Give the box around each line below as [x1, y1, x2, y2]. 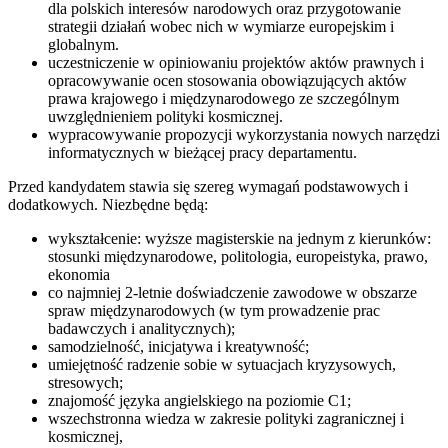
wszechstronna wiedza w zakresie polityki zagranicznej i [48, 409, 404, 427]
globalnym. [48, 35, 119, 53]
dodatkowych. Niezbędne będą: [8, 195, 208, 213]
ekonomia [48, 265, 110, 283]
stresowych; [48, 373, 123, 391]
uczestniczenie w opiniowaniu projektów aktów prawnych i [48, 53, 424, 71]
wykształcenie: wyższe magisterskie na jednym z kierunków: [48, 229, 431, 247]
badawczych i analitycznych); [48, 319, 235, 337]
